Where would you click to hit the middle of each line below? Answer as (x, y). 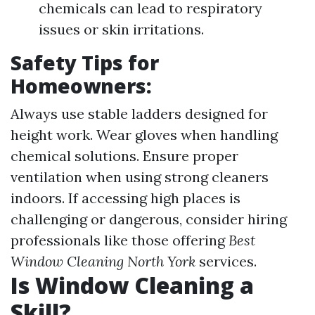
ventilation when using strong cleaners (140, 177)
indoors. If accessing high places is (126, 198)
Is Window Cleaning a (132, 285)
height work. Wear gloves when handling (144, 135)
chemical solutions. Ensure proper (124, 156)
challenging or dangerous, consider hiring (149, 219)
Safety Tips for (85, 63)
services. (226, 261)
